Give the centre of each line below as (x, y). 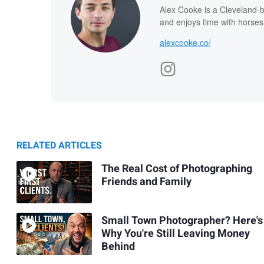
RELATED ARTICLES (59, 145)
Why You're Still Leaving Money (175, 234)
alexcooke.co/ (185, 42)
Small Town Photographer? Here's (182, 221)
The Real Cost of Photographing (176, 169)
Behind (118, 247)
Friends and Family (146, 182)
